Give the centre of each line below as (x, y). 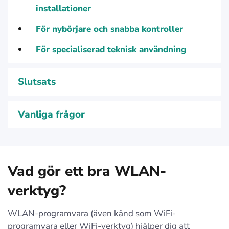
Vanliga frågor (51, 114)
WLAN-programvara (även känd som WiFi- (92, 213)
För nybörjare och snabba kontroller (109, 29)
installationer (63, 8)
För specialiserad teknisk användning (111, 49)
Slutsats (37, 82)
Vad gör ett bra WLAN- (87, 171)
